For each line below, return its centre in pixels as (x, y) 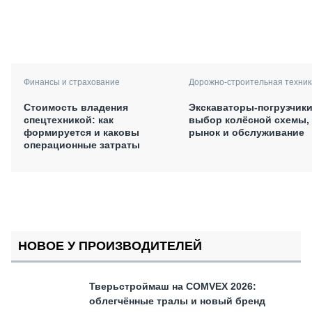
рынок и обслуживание (247, 132)
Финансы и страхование (72, 82)
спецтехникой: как (69, 119)
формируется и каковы (81, 132)
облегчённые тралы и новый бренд (177, 301)
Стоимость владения (76, 107)
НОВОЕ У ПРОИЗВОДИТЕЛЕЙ (110, 245)
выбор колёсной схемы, (249, 119)
